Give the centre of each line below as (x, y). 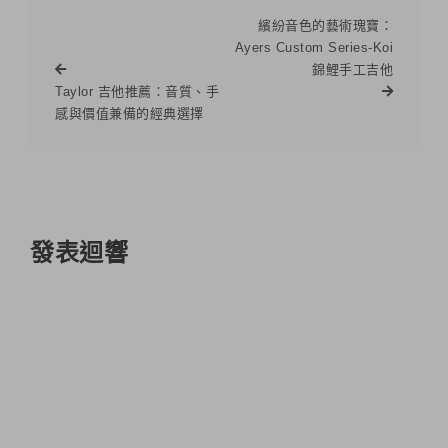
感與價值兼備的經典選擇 (129, 113)
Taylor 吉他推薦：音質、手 (137, 91)
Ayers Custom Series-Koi (313, 47)
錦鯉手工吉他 (352, 69)
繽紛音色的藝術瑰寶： (325, 25)
